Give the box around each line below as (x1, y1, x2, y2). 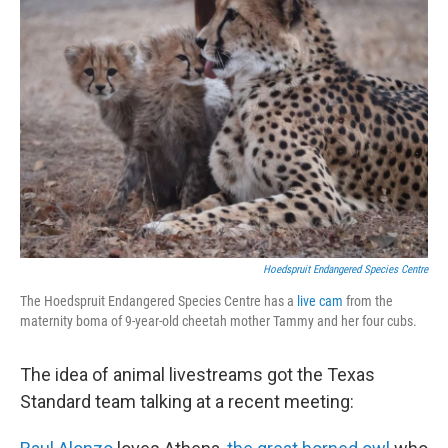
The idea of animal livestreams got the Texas (20, 363, 375, 385)
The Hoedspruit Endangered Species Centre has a (20, 292, 297, 309)
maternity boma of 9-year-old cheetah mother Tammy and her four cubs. (20, 312, 417, 329)
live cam (297, 292, 343, 309)
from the (343, 292, 393, 309)
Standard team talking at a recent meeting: (20, 390, 354, 412)
